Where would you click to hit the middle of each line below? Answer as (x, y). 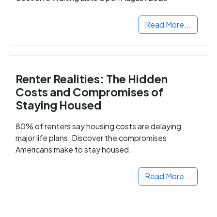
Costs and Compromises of (89, 92)
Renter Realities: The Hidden (92, 78)
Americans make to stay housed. (73, 149)
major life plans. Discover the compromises (91, 138)
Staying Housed (59, 105)
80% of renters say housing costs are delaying (98, 126)
